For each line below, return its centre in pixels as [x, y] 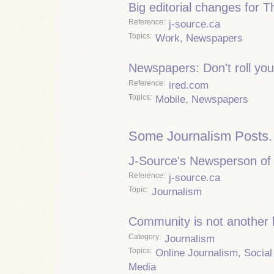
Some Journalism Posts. [200, 136]
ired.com [189, 85]
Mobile [170, 99]
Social [258, 253]
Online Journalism [197, 253]
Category [144, 236]
